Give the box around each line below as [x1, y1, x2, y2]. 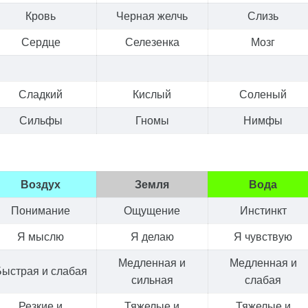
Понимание [11, 203, 71, 217]
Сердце [21, 34, 60, 49]
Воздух [21, 177, 61, 191]
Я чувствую [234, 229, 293, 243]
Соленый [239, 87, 287, 101]
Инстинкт [239, 203, 287, 217]
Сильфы [19, 113, 63, 127]
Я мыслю [17, 229, 65, 243]
